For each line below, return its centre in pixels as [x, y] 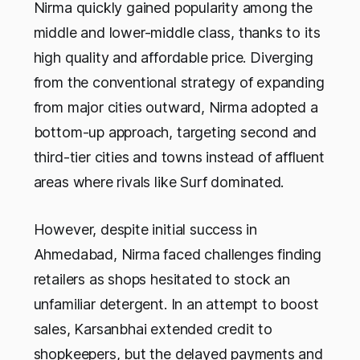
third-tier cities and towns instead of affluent [179, 157]
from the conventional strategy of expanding [179, 83]
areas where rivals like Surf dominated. [159, 182]
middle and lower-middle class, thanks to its [177, 33]
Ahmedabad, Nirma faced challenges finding [177, 255]
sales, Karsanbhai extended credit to [153, 329]
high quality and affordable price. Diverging [173, 58]
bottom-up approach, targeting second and [175, 133]
